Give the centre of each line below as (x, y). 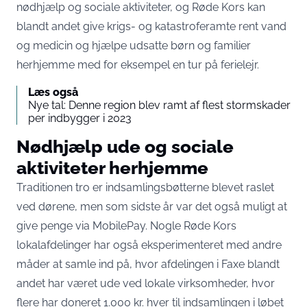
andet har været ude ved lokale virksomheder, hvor (146, 283)
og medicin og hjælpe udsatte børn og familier (134, 46)
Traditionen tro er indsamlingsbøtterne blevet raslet (145, 187)
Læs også (53, 92)
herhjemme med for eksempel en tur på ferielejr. (140, 65)
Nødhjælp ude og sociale (125, 146)
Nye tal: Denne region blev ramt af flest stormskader (159, 105)
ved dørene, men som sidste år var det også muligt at (152, 207)
